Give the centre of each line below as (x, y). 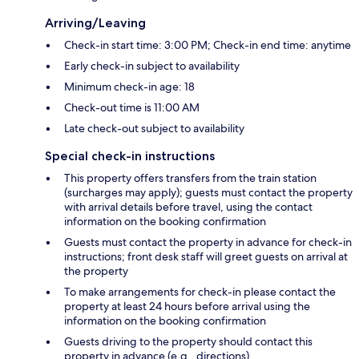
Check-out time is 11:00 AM (132, 107)
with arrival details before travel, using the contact (188, 206)
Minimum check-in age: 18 (129, 86)
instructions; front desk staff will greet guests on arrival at (206, 256)
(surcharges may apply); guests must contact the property (208, 192)
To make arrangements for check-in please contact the (200, 291)
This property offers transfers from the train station (190, 177)
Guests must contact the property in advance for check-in (208, 242)
